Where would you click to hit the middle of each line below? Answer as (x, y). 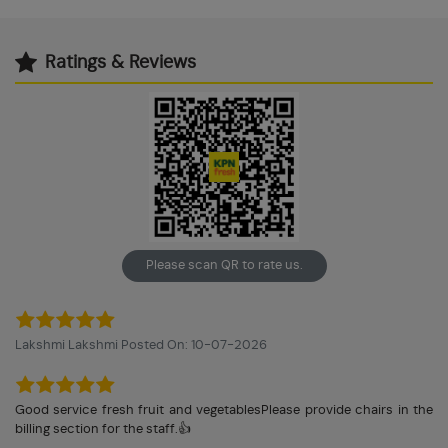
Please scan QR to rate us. (224, 265)
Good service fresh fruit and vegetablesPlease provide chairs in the (224, 410)
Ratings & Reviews (120, 63)
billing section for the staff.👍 (103, 429)
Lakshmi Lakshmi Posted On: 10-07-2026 (141, 345)
